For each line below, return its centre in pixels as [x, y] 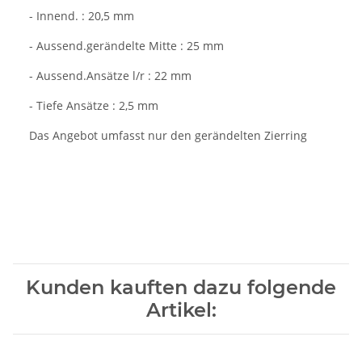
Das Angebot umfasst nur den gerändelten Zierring [168, 135]
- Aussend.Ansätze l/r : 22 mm [110, 75]
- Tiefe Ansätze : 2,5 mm [94, 105]
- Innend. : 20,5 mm [82, 15]
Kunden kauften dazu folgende [181, 287]
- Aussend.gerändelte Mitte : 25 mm [126, 45]
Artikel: [181, 309]
